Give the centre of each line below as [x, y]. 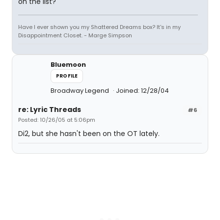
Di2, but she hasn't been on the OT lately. [89, 133]
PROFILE [67, 76]
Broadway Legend [81, 90]
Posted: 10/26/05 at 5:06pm [57, 120]
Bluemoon [68, 64]
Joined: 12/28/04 [142, 90]
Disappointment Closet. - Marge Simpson [75, 35]
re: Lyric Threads [50, 109]
